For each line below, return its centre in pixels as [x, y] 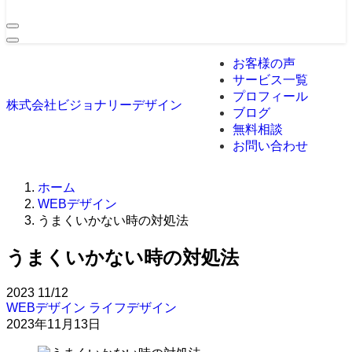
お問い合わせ [270, 146]
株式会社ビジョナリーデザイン [94, 105]
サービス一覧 [270, 80]
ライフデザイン [133, 307]
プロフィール [270, 96]
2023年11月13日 [53, 324]
